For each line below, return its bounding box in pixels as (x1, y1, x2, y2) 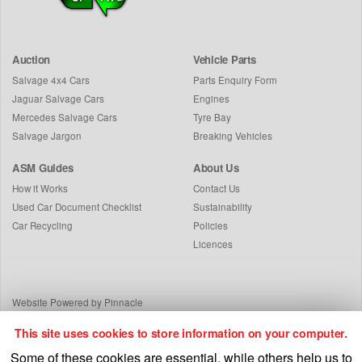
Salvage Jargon (12, 129, 82, 143)
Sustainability (193, 200, 252, 214)
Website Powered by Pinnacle (12, 296, 143, 309)
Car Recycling (12, 219, 73, 233)
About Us (193, 160, 239, 176)
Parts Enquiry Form (193, 74, 277, 87)
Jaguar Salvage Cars (12, 92, 104, 106)
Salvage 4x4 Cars (12, 74, 90, 87)
